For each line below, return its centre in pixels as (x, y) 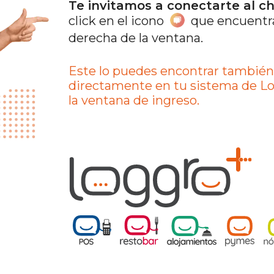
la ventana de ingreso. (134, 101)
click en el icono (116, 20)
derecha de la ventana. (136, 38)
